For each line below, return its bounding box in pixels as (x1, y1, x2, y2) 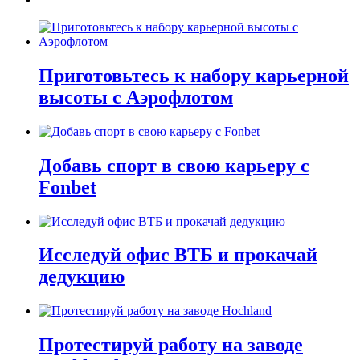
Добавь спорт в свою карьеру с (39, 154, 309, 176)
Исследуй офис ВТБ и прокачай (39, 244, 317, 266)
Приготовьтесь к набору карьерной (39, 64, 349, 86)
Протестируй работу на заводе (39, 334, 303, 356)
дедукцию (39, 266, 125, 288)
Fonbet (39, 176, 96, 198)
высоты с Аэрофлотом (39, 86, 233, 108)
